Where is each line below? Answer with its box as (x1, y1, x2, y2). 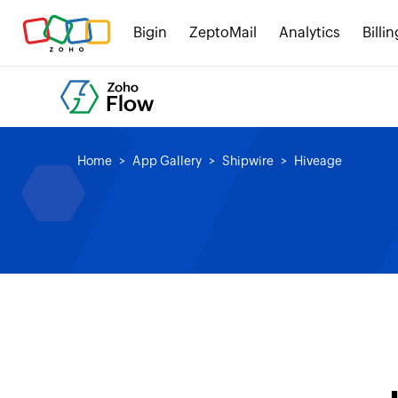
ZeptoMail (189, 24, 257, 41)
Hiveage (294, 154, 342, 168)
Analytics (279, 24, 340, 41)
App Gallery (132, 154, 202, 168)
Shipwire (222, 154, 274, 168)
